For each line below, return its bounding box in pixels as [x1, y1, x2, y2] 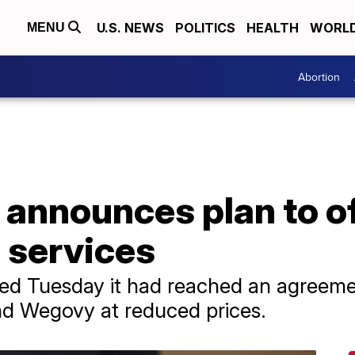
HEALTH [246, 20, 299, 36]
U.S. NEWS [97, 20, 164, 36]
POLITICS [175, 20, 235, 36]
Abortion [298, 68, 340, 85]
